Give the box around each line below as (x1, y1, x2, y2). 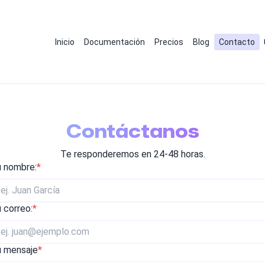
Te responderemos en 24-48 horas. (60, 148, 205, 160)
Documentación (83, 37, 145, 47)
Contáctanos (66, 124, 199, 141)
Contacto (218, 37, 255, 47)
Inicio (54, 37, 75, 47)
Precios (154, 37, 183, 47)
